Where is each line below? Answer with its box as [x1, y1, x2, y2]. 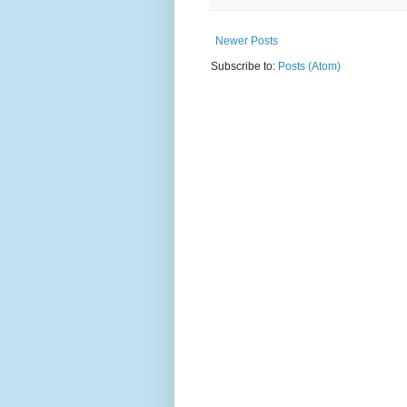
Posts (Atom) [278, 60, 341, 74]
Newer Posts [215, 35, 278, 48]
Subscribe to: [211, 60, 278, 74]
